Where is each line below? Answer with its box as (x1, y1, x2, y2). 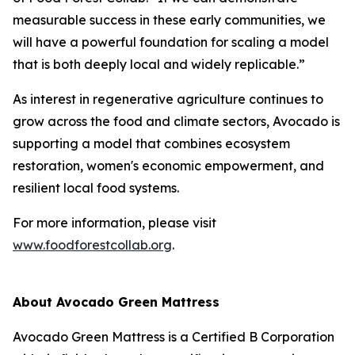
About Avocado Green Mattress (13, 294, 219, 310)
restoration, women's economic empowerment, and (13, 158, 324, 174)
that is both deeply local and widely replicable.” (13, 56, 305, 72)
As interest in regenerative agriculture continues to (13, 91, 323, 107)
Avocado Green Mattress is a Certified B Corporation (13, 329, 334, 345)
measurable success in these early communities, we (13, 12, 326, 28)
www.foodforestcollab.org (13, 237, 172, 253)
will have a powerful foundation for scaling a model (13, 34, 329, 50)
